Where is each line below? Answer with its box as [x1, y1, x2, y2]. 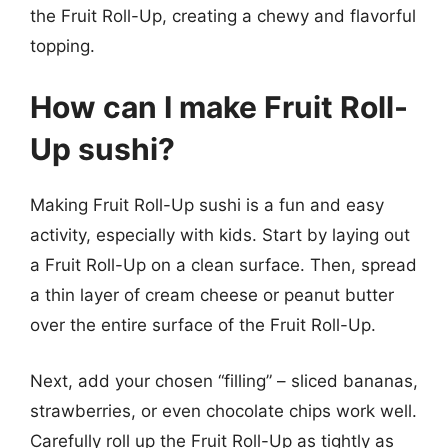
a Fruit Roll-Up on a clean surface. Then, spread [30, 255, 417, 275]
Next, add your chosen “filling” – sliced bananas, [30, 370, 418, 391]
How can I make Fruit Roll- [30, 89, 408, 125]
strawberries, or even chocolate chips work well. [30, 400, 417, 421]
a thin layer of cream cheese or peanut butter [30, 285, 394, 305]
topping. [30, 35, 95, 56]
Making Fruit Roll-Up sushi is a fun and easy [30, 195, 384, 215]
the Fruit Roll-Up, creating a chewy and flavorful [30, 5, 416, 26]
